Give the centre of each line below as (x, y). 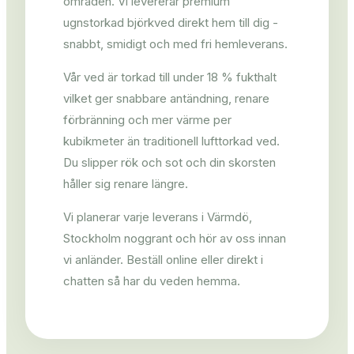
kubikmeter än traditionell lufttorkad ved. (171, 141)
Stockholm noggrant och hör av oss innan (175, 239)
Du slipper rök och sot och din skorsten (169, 163)
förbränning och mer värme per (147, 120)
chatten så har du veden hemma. (152, 281)
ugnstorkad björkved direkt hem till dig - (171, 23)
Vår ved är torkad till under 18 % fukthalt (170, 77)
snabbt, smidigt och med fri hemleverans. (175, 44)
